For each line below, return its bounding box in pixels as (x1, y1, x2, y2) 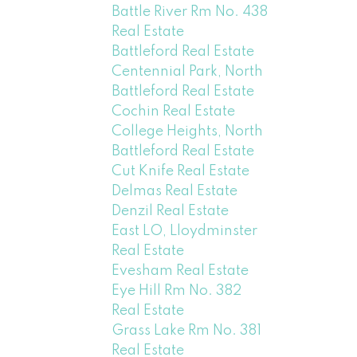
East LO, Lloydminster (112, 223, 258, 238)
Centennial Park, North (112, 64, 264, 79)
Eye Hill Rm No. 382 (112, 283, 242, 298)
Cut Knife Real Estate (112, 163, 250, 178)
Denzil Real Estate (112, 203, 229, 218)
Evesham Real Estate (112, 263, 249, 278)
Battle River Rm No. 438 (112, 4, 269, 19)
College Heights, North (112, 124, 264, 139)
